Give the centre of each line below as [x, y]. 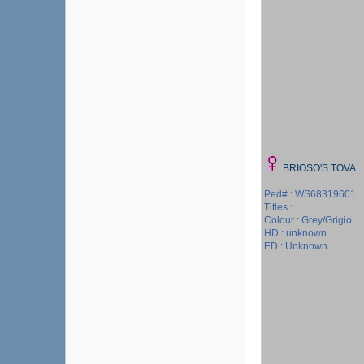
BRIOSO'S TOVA [319, 168]
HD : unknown [295, 233]
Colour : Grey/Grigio [308, 220]
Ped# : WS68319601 [310, 194]
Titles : [278, 207]
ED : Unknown [296, 246]
